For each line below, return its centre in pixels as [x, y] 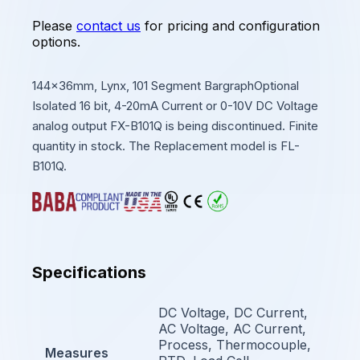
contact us [108, 25]
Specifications [89, 272]
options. [56, 41]
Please [54, 25]
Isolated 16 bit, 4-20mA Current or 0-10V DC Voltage [175, 105]
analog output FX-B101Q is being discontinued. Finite [175, 125]
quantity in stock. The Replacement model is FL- [166, 145]
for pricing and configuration [230, 25]
